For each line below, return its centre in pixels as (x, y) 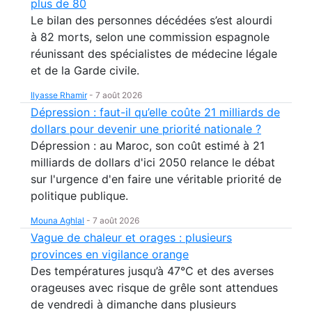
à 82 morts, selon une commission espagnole (150, 37)
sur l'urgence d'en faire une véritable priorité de (156, 179)
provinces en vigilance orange (110, 254)
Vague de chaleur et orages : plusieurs (131, 237)
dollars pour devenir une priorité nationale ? (146, 129)
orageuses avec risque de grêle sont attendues (154, 288)
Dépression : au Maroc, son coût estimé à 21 (148, 146)
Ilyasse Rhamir (59, 95)
